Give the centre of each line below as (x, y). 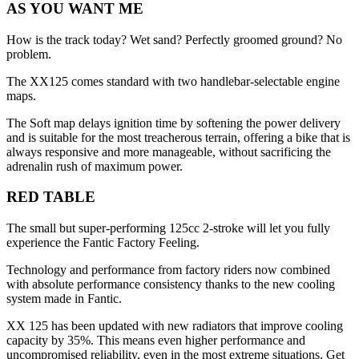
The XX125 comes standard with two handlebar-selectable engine (173, 81)
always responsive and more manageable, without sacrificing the (169, 151)
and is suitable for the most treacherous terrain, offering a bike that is (178, 137)
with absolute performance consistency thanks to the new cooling (171, 284)
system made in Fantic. (64, 299)
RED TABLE (51, 197)
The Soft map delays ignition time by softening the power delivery (173, 123)
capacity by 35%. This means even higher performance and (156, 341)
